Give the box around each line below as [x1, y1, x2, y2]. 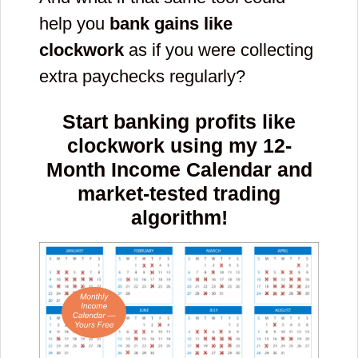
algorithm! [130, 206, 228, 229]
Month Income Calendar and [46, 158, 312, 181]
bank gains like [109, 14, 233, 34]
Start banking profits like [62, 110, 296, 133]
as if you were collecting [124, 40, 313, 61]
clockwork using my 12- [66, 134, 292, 157]
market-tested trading [78, 182, 280, 205]
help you [39, 14, 109, 34]
